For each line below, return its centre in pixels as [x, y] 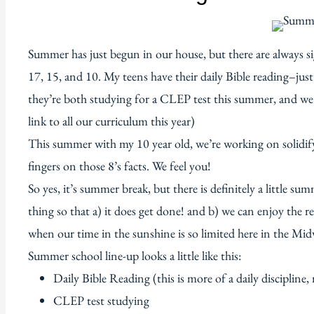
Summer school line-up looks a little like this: [135, 255]
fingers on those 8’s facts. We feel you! [120, 165]
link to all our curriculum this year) [111, 121]
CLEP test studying [101, 300]
